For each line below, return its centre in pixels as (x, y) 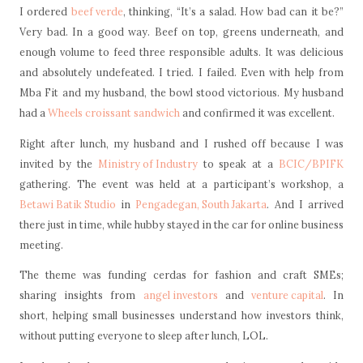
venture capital (287, 295)
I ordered (45, 11)
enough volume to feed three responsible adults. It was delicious (181, 51)
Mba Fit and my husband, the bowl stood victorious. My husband (181, 92)
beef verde (97, 11)
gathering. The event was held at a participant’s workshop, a (181, 184)
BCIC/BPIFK (311, 163)
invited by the (59, 163)
